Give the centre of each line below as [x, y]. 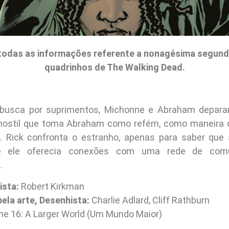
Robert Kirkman [52, 186]
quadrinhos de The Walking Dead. [114, 67]
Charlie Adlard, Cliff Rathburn [150, 200]
